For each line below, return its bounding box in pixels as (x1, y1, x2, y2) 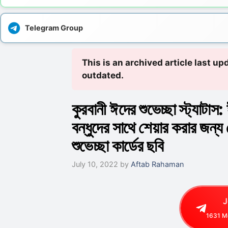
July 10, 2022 (71, 160, 118, 169)
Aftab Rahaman (130, 160, 184, 169)
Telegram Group (25, 23, 83, 32)
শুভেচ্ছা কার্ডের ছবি (71, 136, 164, 156)
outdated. (81, 70, 124, 80)
